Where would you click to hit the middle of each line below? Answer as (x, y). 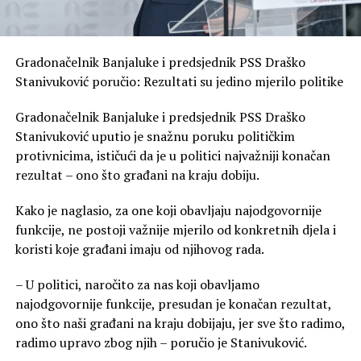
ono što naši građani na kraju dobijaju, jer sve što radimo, (180, 324)
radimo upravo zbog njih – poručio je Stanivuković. (161, 343)
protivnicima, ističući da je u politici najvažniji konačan (172, 156)
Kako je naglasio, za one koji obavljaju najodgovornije (168, 211)
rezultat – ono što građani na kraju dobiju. (137, 175)
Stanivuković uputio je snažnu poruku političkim (155, 137)
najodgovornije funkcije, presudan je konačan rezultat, (173, 304)
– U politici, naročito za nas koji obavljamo (137, 285)
